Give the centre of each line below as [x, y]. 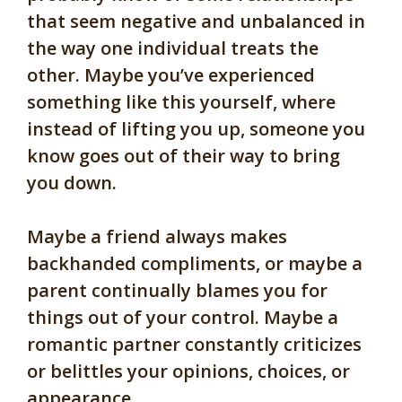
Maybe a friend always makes [157, 237]
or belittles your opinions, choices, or [188, 371]
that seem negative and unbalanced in [196, 22]
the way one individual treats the [173, 48]
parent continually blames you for [177, 291]
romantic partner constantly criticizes [194, 345]
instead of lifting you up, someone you [196, 129]
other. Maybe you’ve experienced [171, 75]
